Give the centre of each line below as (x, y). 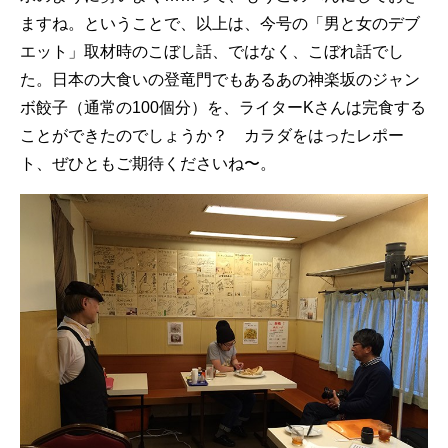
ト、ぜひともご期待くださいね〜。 (148, 163)
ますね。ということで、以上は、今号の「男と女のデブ (220, 23)
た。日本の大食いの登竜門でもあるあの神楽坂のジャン (220, 79)
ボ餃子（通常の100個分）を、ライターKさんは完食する (223, 107)
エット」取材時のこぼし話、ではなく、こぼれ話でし (212, 51)
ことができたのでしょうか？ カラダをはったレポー (212, 135)
